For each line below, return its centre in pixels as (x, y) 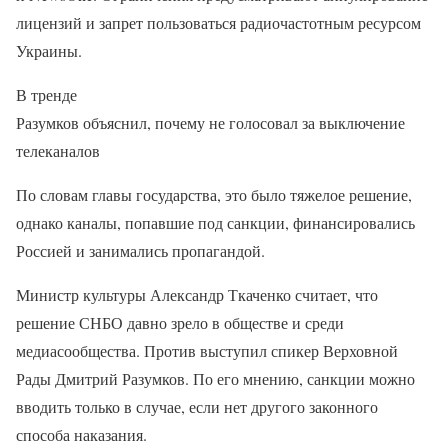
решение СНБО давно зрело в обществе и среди (180, 322)
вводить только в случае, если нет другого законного (197, 406)
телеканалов (58, 150)
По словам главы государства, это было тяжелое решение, (214, 194)
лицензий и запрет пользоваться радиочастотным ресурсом (218, 22)
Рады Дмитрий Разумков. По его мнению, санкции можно (215, 378)
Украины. (49, 50)
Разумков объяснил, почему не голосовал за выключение (210, 122)
